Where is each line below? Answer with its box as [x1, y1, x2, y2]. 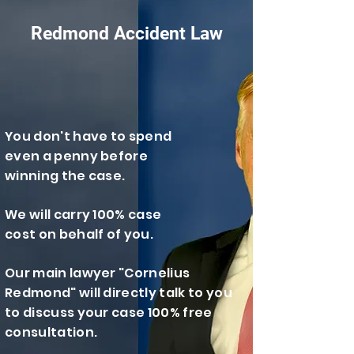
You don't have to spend [5, 127, 172, 145]
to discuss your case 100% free [5, 303, 213, 322]
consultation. [5, 323, 98, 341]
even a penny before [5, 147, 149, 165]
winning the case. [5, 167, 126, 185]
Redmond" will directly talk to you [5, 284, 232, 302]
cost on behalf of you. [5, 225, 154, 243]
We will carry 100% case [5, 205, 162, 224]
